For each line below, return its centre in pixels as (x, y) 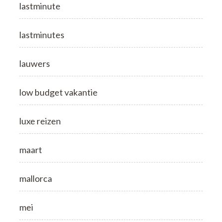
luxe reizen (40, 121)
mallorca (36, 178)
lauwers (35, 63)
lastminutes (42, 34)
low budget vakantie (58, 92)
